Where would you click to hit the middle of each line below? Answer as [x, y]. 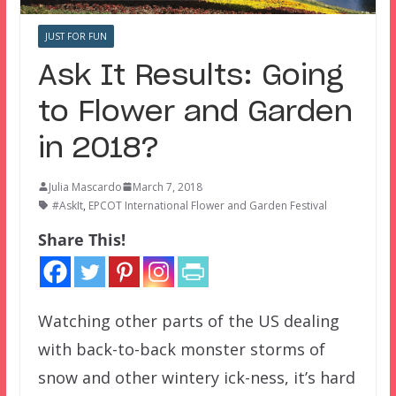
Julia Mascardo [85, 187]
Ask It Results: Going [190, 76]
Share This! [81, 239]
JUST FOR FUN [76, 36]
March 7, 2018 [167, 187]
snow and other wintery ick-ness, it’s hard [196, 377]
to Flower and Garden [195, 112]
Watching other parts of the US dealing [188, 320]
